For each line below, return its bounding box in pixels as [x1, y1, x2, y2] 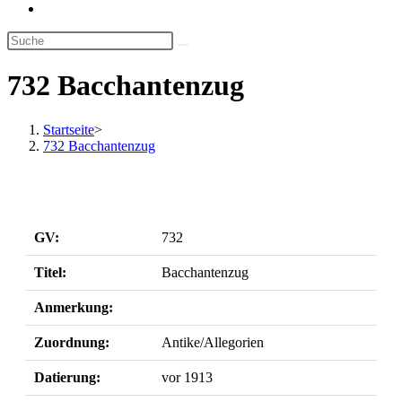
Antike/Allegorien [162, 334, 264, 350]
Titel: [34, 264, 66, 280]
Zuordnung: [34, 334, 109, 350]
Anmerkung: [34, 299, 113, 315]
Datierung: [34, 369, 100, 385]
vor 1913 [162, 369, 213, 385]
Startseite [43, 121, 94, 137]
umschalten [42, 32, 106, 48]
